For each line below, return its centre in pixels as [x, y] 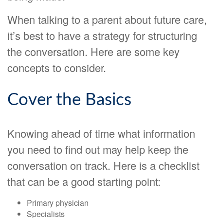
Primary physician [58, 203]
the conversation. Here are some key [93, 52]
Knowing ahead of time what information [101, 133]
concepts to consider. [57, 68]
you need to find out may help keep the [98, 149]
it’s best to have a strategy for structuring [102, 36]
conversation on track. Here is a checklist [103, 165]
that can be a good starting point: [84, 182]
